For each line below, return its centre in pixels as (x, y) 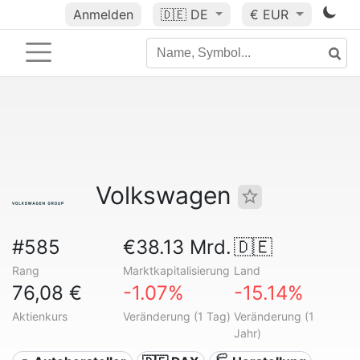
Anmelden (103, 14)
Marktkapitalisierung (176, 270)
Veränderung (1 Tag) (176, 316)
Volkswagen (167, 195)
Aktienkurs (40, 316)
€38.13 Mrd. (177, 247)
